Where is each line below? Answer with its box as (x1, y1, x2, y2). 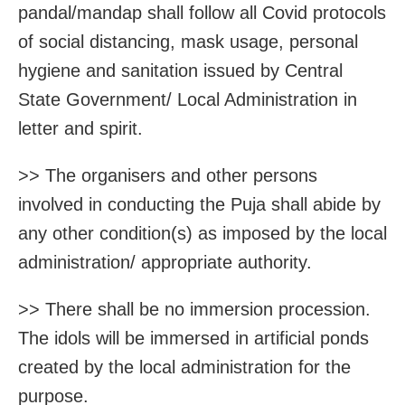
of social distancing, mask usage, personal (18, 32, 358, 52)
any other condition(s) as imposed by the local (18, 223, 387, 244)
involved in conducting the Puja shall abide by (18, 194, 381, 215)
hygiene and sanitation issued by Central (18, 61, 343, 81)
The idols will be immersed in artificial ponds (18, 328, 369, 349)
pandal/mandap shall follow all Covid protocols (18, 3, 386, 24)
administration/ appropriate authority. (18, 252, 312, 273)
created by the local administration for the (18, 357, 351, 378)
